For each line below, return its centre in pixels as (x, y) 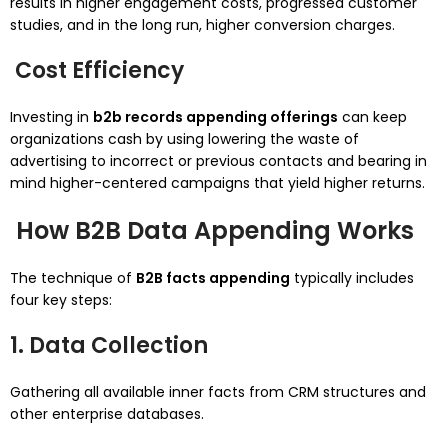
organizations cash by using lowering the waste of (184, 139)
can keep (372, 117)
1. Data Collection (109, 345)
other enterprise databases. (107, 414)
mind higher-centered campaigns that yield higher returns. (217, 183)
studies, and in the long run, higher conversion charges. (202, 25)
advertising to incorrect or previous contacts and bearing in (218, 161)
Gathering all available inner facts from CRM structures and (218, 392)
